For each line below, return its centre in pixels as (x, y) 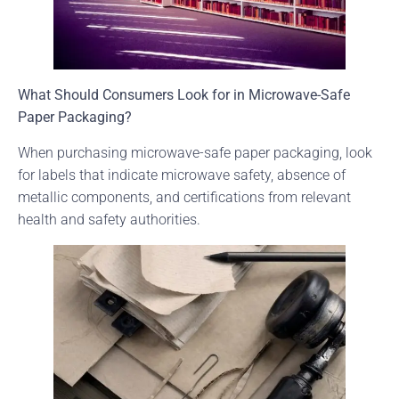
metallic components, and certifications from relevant (184, 197)
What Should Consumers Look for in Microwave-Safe (184, 95)
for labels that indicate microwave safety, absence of (182, 175)
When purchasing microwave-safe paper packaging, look (195, 152)
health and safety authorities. (109, 219)
